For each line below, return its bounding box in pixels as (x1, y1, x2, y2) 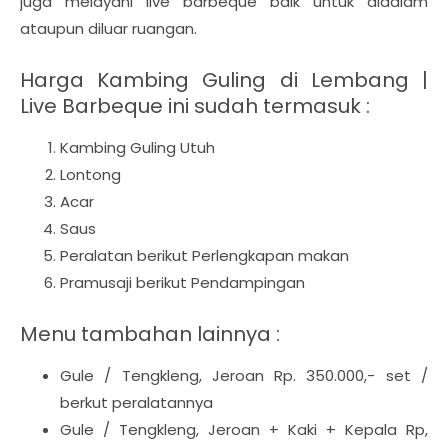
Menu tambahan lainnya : (20, 320, 280, 348)
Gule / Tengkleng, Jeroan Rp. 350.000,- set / (60, 365, 428, 386)
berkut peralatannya (60, 392, 213, 413)
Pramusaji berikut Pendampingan (60, 272, 305, 293)
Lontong (60, 164, 121, 185)
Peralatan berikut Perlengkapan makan (60, 245, 349, 266)
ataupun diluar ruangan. (20, 18, 197, 39)
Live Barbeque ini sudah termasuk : (20, 92, 370, 120)
